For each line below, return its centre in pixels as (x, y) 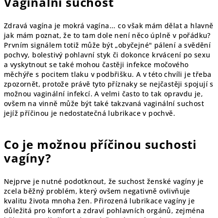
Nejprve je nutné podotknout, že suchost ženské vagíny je (104, 181)
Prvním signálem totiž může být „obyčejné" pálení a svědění (108, 45)
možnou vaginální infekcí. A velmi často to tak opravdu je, (104, 93)
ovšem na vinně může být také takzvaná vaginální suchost (104, 103)
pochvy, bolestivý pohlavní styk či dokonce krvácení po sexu (107, 54)
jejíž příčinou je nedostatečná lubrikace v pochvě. (90, 113)
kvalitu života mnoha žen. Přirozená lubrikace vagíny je (99, 200)
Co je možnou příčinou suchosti (100, 144)
